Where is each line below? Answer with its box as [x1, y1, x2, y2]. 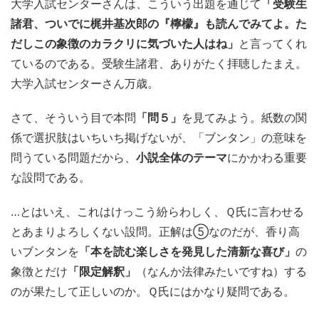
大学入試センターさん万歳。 [11, 76, 159, 90]
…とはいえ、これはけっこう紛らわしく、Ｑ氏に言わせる [11, 204, 304, 219]
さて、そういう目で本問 [11, 110, 136, 125]
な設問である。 [11, 170, 90, 184]
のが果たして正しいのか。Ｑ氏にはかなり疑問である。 [11, 284, 295, 298]
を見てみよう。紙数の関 [182, 110, 307, 125]
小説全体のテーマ [136, 150, 227, 164]
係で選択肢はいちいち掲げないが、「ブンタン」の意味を [11, 130, 307, 145]
